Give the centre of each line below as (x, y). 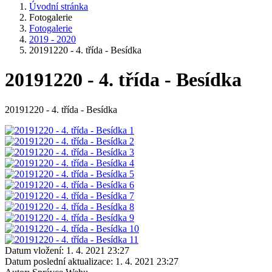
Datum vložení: (34, 250)
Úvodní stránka (59, 6)
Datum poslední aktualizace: (59, 261)
